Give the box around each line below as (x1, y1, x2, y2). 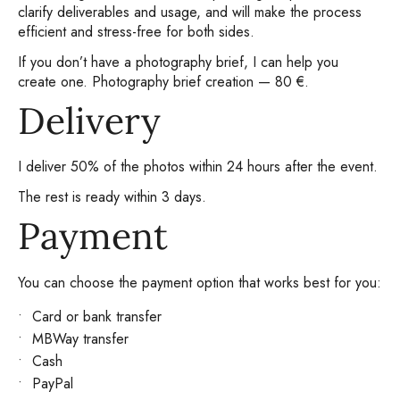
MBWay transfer (32, 328, 129, 349)
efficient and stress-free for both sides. (18, 21, 254, 42)
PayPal (32, 373, 73, 395)
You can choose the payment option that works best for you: (18, 271, 381, 293)
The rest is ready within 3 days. (18, 187, 206, 208)
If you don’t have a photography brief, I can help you (18, 51, 338, 72)
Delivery (18, 96, 161, 144)
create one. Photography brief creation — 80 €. (18, 71, 309, 92)
